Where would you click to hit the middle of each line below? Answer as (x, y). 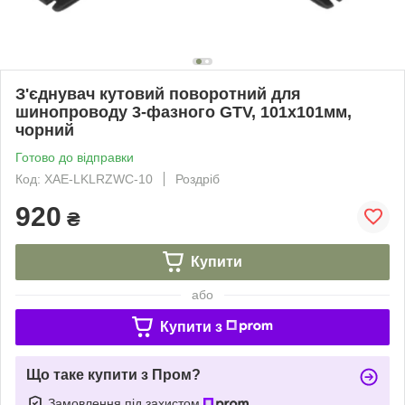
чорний (45, 130)
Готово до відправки (75, 157)
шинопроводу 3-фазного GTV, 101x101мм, (184, 112)
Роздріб (198, 179)
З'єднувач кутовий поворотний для (158, 94)
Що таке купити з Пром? (113, 374)
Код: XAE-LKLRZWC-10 (84, 179)
